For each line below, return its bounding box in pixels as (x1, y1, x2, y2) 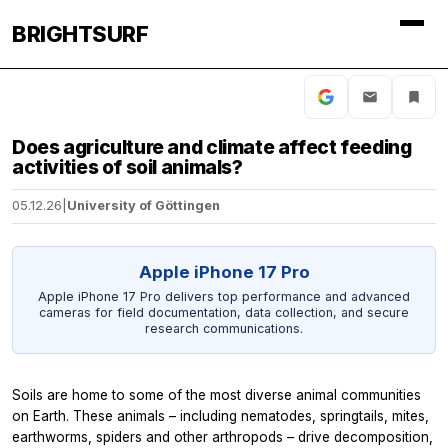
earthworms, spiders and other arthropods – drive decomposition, (12, 428, 433, 445)
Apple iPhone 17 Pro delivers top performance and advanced (38, 289, 410, 305)
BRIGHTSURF (12, 21, 148, 47)
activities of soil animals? (12, 155, 243, 179)
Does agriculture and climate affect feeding (12, 135, 412, 159)
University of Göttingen (67, 198, 220, 214)
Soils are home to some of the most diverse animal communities (12, 386, 421, 403)
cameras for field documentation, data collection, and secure (39, 305, 409, 321)
